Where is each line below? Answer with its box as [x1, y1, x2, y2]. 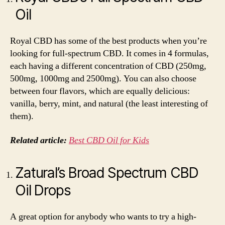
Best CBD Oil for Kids [69, 134, 149, 146]
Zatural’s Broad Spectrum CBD [15, 164, 198, 181]
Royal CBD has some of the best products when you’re [10, 35, 207, 47]
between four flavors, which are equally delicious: [10, 85, 190, 97]
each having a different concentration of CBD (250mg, [10, 60, 206, 72]
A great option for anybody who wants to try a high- [10, 211, 196, 222]
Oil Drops [15, 181, 71, 199]
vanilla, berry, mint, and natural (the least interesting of [10, 98, 208, 109]
